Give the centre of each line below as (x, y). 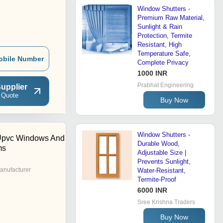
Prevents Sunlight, (164, 162)
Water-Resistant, (162, 171)
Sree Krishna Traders (166, 202)
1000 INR (152, 73)
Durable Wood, (159, 144)
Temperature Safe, (164, 54)
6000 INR (152, 190)
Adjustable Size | (162, 153)
